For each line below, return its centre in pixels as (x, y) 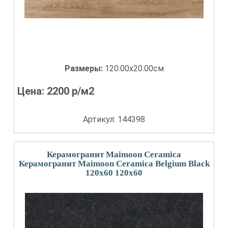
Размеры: (84, 68)
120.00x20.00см (134, 68)
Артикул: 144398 (114, 119)
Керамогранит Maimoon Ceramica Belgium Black (114, 164)
